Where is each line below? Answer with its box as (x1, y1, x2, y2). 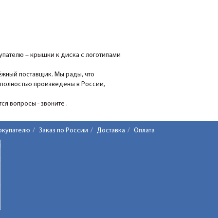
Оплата (134, 127, 155, 135)
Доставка (97, 127, 125, 135)
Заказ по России (39, 127, 88, 135)
